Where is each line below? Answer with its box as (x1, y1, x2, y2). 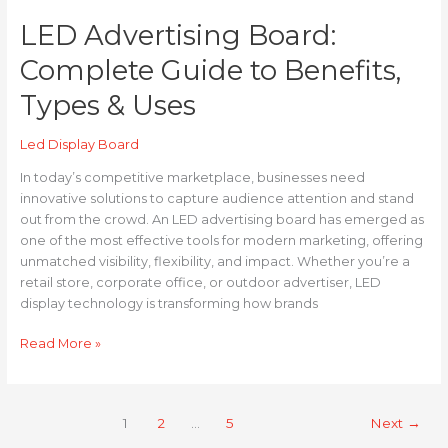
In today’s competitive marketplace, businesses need (19, 170, 365, 186)
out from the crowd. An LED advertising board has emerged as (19, 212, 424, 228)
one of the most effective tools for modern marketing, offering (19, 233, 423, 249)
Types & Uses (19, 88, 196, 122)
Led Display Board (19, 137, 139, 153)
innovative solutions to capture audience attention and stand (19, 191, 414, 207)
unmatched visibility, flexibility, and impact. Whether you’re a (19, 254, 410, 270)
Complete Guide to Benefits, (19, 53, 401, 87)
